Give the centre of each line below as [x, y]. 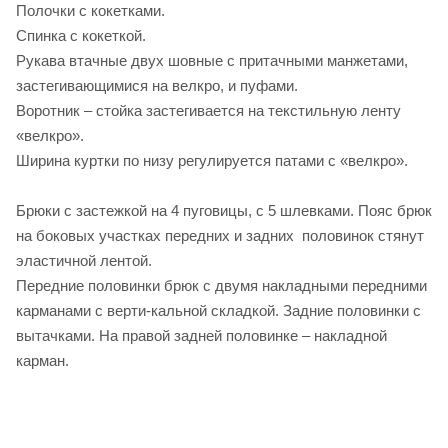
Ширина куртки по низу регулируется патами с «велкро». [212, 160]
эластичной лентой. [84, 260]
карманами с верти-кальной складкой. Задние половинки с [218, 310]
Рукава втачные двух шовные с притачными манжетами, [212, 60]
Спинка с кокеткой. [81, 35]
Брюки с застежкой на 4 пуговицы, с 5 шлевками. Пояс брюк [224, 210]
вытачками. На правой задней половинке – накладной [201, 335]
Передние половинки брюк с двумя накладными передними [221, 285]
